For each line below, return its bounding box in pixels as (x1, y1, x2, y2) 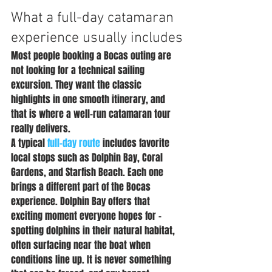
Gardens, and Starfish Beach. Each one (11, 165, 166, 179)
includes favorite (100, 136, 172, 150)
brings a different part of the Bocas (11, 180, 153, 194)
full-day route (47, 136, 100, 150)
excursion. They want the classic (11, 78, 144, 92)
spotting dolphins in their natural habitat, (11, 223, 177, 237)
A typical (11, 136, 47, 150)
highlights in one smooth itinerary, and (11, 92, 168, 106)
